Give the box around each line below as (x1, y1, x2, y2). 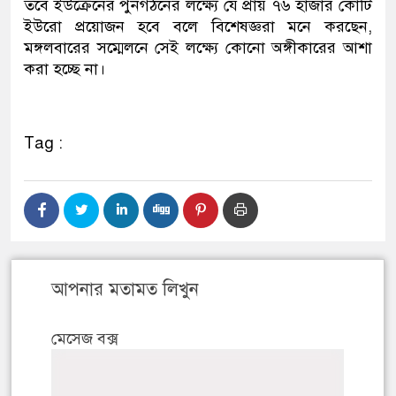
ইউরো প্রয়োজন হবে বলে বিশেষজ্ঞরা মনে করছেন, (24, 17, 372, 37)
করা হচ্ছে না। (24, 59, 105, 80)
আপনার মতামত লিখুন (51, 278, 199, 301)
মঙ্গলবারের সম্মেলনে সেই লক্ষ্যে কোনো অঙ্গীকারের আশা (24, 38, 372, 58)
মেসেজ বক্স (51, 329, 118, 349)
